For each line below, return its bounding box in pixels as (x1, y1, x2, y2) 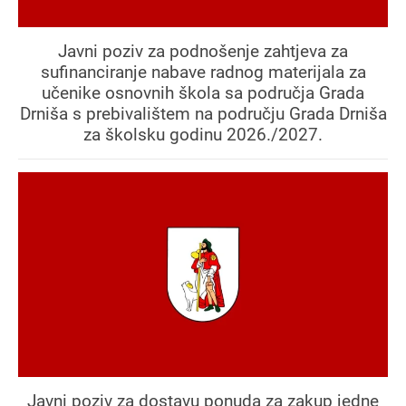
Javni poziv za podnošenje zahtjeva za (58, 40, 348, 62)
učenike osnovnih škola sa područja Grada (42, 82, 364, 103)
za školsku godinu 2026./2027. (83, 123, 323, 145)
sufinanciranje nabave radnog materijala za (40, 61, 366, 82)
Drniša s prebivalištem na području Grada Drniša (19, 102, 387, 124)
